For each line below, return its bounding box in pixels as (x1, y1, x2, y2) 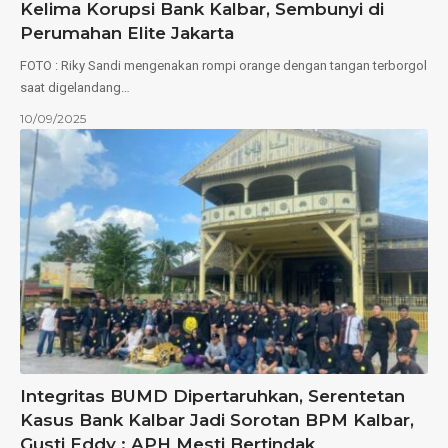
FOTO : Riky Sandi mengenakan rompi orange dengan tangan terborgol (20, 58, 427, 74)
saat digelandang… (20, 80, 130, 96)
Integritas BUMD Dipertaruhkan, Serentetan (20, 386, 405, 407)
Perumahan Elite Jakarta (20, 23, 234, 44)
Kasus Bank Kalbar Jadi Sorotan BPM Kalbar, (20, 410, 414, 431)
